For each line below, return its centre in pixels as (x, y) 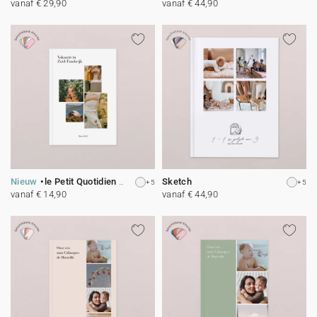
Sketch (177, 181)
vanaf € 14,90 (39, 194)
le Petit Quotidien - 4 (82, 181)
